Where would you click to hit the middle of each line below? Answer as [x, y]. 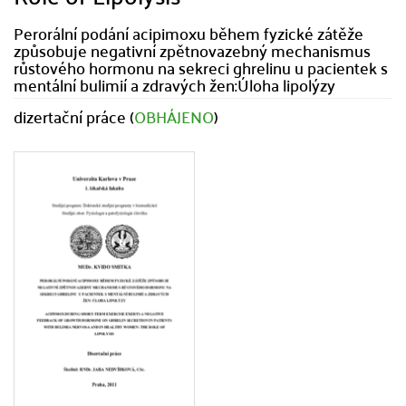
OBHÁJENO [174, 116]
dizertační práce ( [74, 116]
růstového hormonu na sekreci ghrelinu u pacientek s [201, 68]
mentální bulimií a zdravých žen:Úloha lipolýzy [174, 85]
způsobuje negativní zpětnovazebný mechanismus [192, 50]
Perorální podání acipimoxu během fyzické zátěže [188, 33]
